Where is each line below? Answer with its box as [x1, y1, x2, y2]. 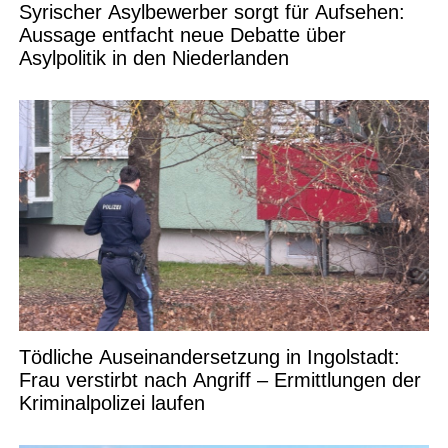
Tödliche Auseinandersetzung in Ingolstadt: [18, 346, 400, 369]
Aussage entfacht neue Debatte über [18, 24, 346, 47]
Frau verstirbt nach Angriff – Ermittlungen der [18, 369, 421, 392]
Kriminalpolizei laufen [18, 392, 205, 415]
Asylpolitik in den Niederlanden [18, 47, 289, 70]
